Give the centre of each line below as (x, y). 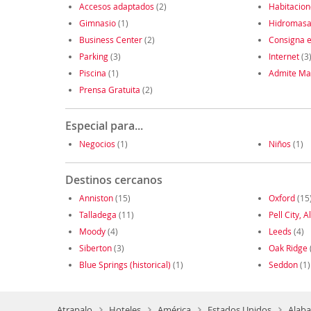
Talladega (98, 215)
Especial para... (104, 126)
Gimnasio (97, 23)
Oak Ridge (288, 248)
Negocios (97, 144)
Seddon (283, 265)
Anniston (96, 198)
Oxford (281, 198)
